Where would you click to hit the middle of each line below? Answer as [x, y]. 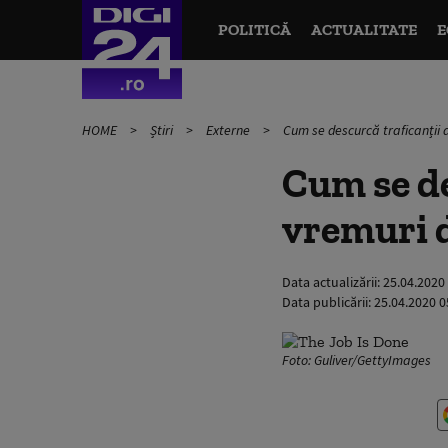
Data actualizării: [332, 282]
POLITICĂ [254, 29]
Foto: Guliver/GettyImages [356, 360]
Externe [229, 130]
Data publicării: [328, 302]
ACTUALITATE [363, 29]
